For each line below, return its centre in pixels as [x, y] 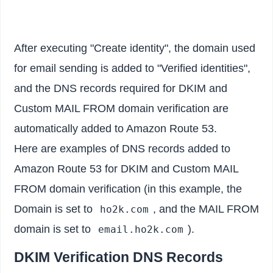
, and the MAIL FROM [206, 209]
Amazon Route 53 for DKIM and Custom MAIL [126, 169]
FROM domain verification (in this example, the [128, 189]
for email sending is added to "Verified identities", [133, 69]
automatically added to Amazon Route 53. [116, 129]
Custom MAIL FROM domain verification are [122, 109]
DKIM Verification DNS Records [119, 257]
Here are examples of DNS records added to [122, 149]
